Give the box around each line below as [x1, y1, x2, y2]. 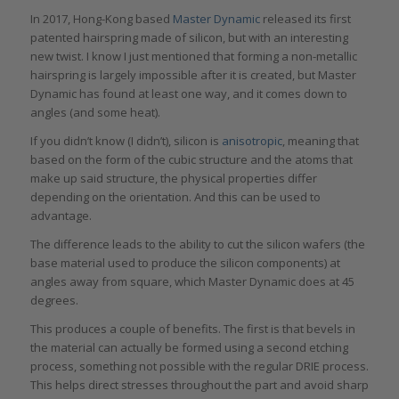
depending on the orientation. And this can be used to [29, 188, 321, 205]
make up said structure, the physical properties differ [29, 169, 317, 186]
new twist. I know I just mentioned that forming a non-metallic [29, 47, 357, 64]
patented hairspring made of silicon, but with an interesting [29, 28, 348, 45]
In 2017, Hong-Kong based [29, 10, 173, 27]
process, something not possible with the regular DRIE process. [29, 357, 369, 374]
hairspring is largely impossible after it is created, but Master [29, 66, 356, 83]
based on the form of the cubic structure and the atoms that [29, 151, 353, 167]
